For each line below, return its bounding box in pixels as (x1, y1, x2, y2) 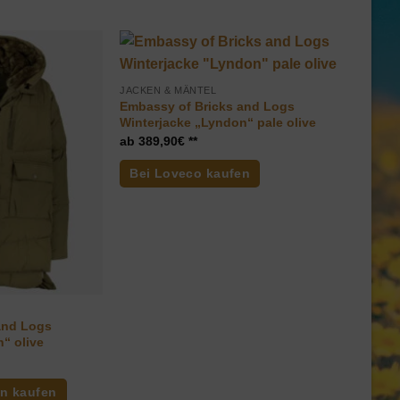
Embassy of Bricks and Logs (120, 99, 296, 114)
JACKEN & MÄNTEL (120, 85, 217, 96)
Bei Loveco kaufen (129, 165, 251, 180)
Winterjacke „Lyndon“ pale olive (120, 115, 317, 130)
